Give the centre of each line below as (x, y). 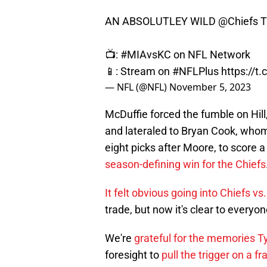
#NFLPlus (195, 72)
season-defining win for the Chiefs (185, 164)
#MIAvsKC (146, 55)
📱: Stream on (139, 72)
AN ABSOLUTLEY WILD (162, 21)
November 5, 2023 (210, 87)
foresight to (133, 255)
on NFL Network (211, 55)
